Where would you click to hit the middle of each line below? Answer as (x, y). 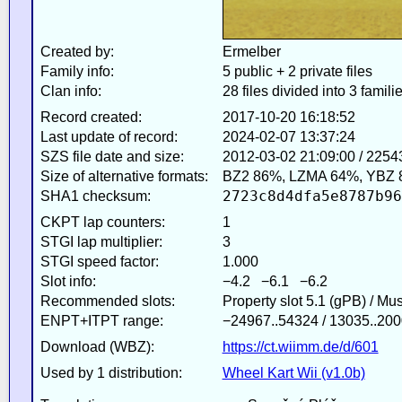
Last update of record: (109, 136)
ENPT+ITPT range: (101, 320)
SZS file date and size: (112, 156)
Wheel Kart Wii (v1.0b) (293, 372)
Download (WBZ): (97, 346)
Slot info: (68, 281)
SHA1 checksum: (95, 196)
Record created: (91, 117)
